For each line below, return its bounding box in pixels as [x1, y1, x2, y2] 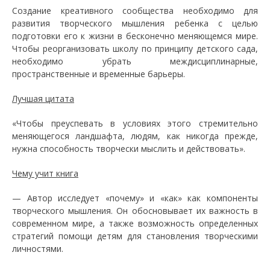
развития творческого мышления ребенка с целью [12, 17, 258, 29]
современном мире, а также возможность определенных [12, 218, 258, 229]
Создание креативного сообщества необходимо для [12, 5, 258, 16]
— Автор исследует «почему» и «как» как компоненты [12, 192, 258, 204]
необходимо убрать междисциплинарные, [12, 55, 258, 67]
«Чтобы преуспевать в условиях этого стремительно [12, 118, 258, 129]
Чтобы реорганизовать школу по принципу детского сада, [12, 43, 258, 54]
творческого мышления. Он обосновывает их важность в [12, 205, 258, 216]
